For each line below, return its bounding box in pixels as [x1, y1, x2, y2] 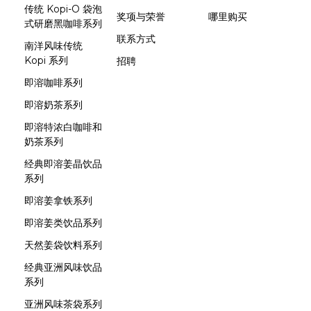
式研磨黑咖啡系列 [24, 17, 102, 30]
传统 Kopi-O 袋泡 [24, 3, 102, 15]
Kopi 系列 [24, 54, 68, 67]
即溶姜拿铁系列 [24, 194, 92, 207]
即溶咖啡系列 [24, 76, 83, 89]
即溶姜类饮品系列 [24, 217, 102, 229]
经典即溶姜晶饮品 [24, 158, 102, 170]
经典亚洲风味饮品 [24, 261, 102, 274]
